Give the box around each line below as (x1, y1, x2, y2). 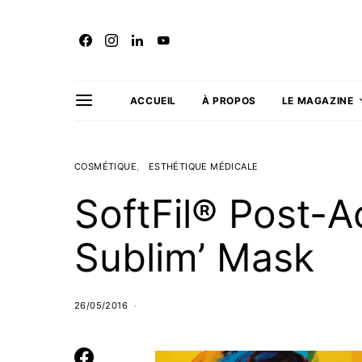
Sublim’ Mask (74, 234, 314, 281)
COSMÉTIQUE (74, 161, 137, 172)
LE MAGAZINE (281, 95, 354, 107)
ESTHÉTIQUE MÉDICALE (148, 161, 259, 172)
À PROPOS (202, 95, 256, 107)
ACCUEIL (129, 95, 177, 107)
